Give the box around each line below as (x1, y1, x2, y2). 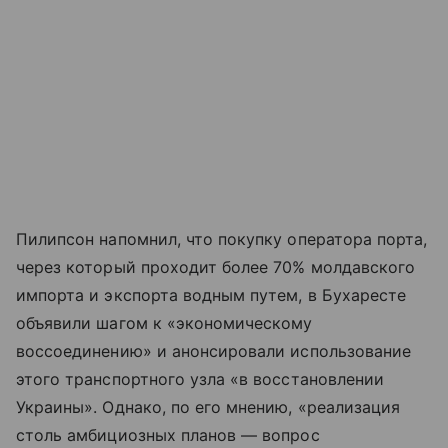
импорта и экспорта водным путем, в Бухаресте (16, 285, 407, 306)
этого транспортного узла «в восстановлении (16, 369, 385, 390)
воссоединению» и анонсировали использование (16, 341, 412, 362)
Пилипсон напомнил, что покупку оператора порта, (16, 229, 428, 250)
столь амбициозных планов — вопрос (16, 425, 320, 446)
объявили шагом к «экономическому (16, 313, 313, 334)
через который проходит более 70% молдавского (16, 257, 416, 278)
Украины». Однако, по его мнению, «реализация (16, 397, 401, 418)
